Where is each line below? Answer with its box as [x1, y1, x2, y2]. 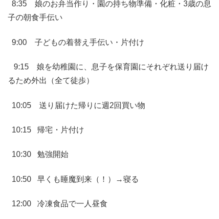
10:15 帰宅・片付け [8, 126, 84, 134]
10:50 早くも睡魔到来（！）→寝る [8, 175, 139, 183]
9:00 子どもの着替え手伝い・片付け [8, 38, 144, 46]
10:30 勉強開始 [8, 150, 68, 159]
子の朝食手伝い [8, 13, 63, 22]
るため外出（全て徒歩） [8, 76, 94, 85]
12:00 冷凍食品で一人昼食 [8, 199, 108, 208]
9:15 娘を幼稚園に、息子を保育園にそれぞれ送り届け [8, 63, 209, 71]
